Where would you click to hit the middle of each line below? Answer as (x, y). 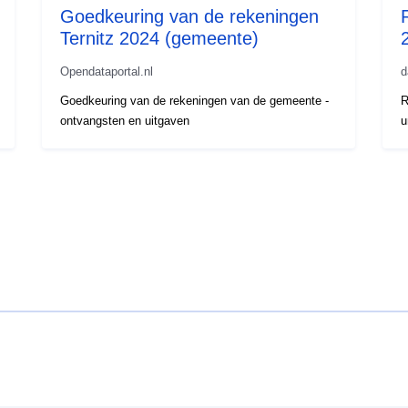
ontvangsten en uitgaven (125, 120)
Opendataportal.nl (107, 71)
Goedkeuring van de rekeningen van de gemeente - (195, 100)
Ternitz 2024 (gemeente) (160, 38)
